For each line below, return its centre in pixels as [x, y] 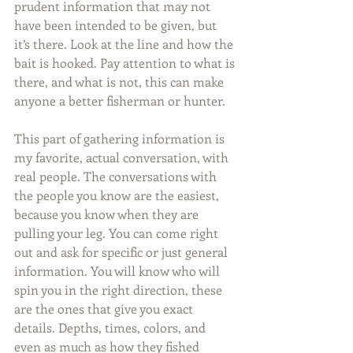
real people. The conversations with [117, 176]
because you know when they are [108, 214]
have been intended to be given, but [117, 25]
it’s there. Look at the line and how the [125, 44]
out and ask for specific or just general [123, 252]
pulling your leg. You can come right [118, 233]
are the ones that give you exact [105, 308]
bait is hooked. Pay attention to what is [126, 63]
